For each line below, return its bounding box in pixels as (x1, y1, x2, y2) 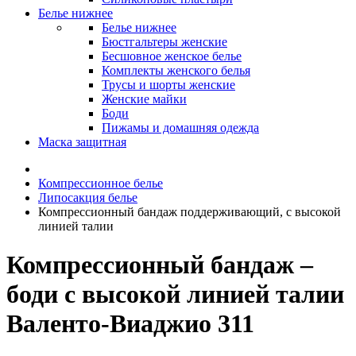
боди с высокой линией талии (6, 280, 344, 309)
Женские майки (102, 92, 187, 106)
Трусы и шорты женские (102, 78, 235, 91)
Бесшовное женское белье (102, 49, 242, 63)
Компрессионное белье (38, 176, 163, 190)
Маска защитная (38, 135, 126, 149)
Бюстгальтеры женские (102, 35, 227, 48)
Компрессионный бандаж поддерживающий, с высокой (38, 205, 341, 219)
